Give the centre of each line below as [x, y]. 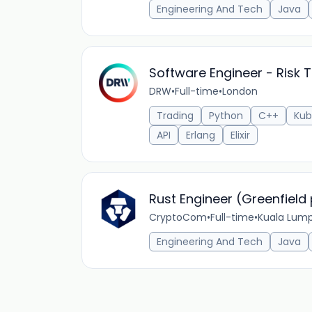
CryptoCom [178, 217]
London [240, 91]
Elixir [240, 135]
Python [226, 116]
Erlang [201, 135]
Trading [175, 116]
